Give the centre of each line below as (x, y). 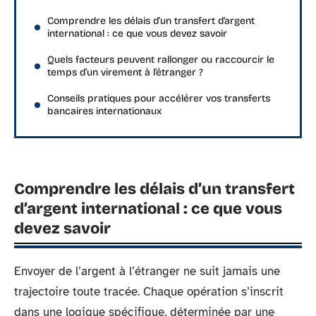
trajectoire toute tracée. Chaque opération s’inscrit (149, 292)
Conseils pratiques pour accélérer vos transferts (159, 98)
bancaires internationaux (104, 111)
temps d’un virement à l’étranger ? (125, 72)
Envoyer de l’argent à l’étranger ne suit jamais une (147, 271)
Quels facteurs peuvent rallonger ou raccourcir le (161, 59)
